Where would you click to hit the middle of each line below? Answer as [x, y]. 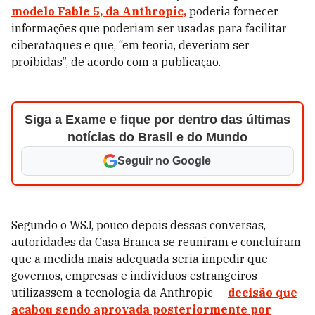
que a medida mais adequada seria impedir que [140, 259]
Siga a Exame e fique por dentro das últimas [157, 120]
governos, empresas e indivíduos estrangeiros [134, 276]
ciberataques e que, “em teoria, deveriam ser [130, 45]
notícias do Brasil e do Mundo [157, 137]
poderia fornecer [232, 11]
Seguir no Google [165, 161]
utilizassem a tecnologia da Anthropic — [120, 292]
